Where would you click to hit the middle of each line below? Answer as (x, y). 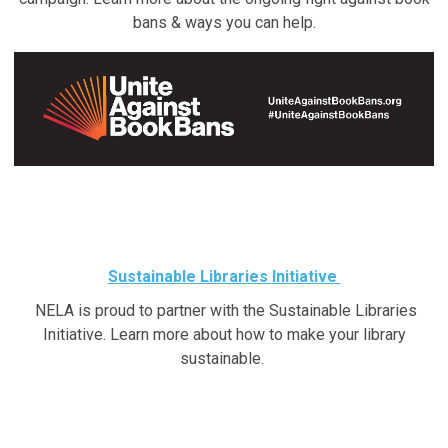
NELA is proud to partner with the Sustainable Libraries (224, 311)
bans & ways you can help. (224, 22)
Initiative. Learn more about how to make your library (224, 335)
